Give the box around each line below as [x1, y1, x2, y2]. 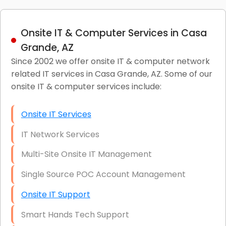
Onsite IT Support [21, 189, 90, 201]
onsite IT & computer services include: [11, 80, 161, 92]
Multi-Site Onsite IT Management [21, 148, 152, 160]
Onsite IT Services [21, 108, 91, 120]
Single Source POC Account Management [21, 168, 186, 181]
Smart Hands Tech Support [21, 208, 129, 220]
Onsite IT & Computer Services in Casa [20, 26, 207, 40]
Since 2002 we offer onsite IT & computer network [11, 55, 210, 67]
